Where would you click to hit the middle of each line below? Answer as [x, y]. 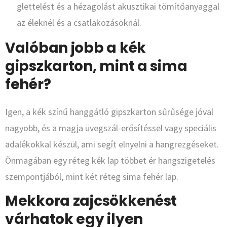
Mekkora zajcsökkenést [91, 201]
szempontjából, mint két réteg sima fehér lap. [92, 177]
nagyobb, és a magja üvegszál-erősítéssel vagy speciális [111, 128]
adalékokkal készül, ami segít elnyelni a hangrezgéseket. [112, 144]
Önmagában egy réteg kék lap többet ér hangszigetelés [110, 161]
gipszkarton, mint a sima [96, 66]
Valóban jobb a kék [75, 48]
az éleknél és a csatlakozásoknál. [79, 23]
